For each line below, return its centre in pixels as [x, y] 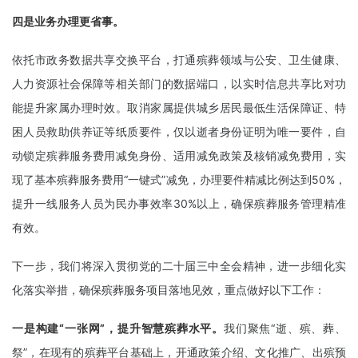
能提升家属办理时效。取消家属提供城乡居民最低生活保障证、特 [179, 107]
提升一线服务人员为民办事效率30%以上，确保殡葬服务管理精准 [179, 203]
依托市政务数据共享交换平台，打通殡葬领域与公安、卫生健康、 [179, 60]
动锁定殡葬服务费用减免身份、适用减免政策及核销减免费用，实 [179, 155]
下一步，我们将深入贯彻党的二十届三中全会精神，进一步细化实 [179, 266]
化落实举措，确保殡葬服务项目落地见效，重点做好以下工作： [169, 290]
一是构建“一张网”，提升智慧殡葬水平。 [118, 328]
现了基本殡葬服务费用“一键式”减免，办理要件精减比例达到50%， [179, 179]
